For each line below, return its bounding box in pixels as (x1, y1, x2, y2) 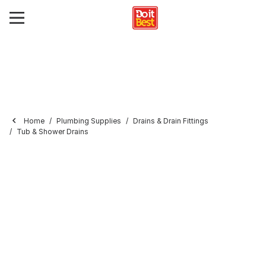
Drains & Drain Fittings (133, 116, 208, 125)
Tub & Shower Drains (17, 127, 88, 136)
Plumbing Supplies (56, 116, 121, 125)
